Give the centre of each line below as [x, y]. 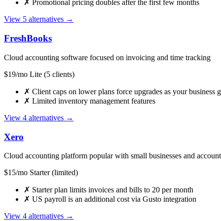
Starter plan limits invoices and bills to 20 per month [112, 190]
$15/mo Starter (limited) [41, 173]
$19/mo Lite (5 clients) [39, 74]
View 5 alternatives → [39, 19]
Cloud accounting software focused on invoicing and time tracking [107, 57]
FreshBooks [28, 38]
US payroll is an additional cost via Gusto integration [113, 199]
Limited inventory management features [93, 101]
